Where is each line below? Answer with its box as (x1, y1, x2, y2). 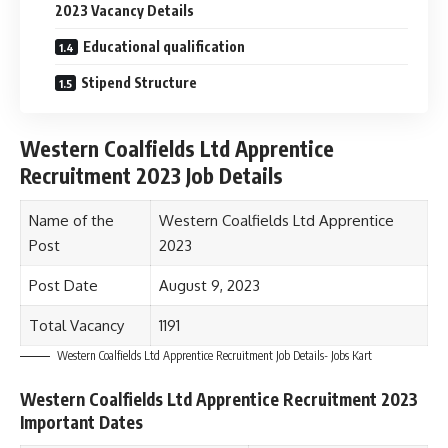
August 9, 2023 (158, 275, 260, 295)
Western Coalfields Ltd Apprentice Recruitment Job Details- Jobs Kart (57, 347, 372, 363)
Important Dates (20, 411, 143, 433)
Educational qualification (83, 37, 245, 55)
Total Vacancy (28, 315, 124, 335)
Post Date (28, 275, 98, 295)
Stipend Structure (81, 73, 197, 91)
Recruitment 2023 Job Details (20, 162, 283, 189)
